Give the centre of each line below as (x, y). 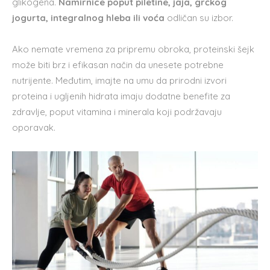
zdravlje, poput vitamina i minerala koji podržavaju (117, 112)
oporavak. (34, 128)
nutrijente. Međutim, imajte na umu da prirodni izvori (119, 81)
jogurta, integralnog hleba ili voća (88, 18)
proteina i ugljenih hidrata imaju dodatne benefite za (121, 96)
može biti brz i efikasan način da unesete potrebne (118, 65)
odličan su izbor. (199, 18)
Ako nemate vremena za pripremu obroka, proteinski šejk (133, 49)
